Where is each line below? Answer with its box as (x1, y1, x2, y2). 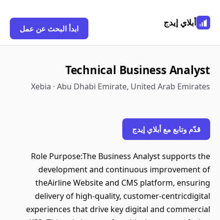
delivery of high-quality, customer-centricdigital (35, 191, 210, 201)
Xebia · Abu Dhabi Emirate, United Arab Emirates (31, 81, 210, 92)
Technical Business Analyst (65, 62, 210, 78)
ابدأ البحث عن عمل (20, 24, 79, 33)
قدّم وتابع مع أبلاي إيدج (132, 124, 200, 134)
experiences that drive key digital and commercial (26, 204, 210, 215)
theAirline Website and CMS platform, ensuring (35, 177, 210, 188)
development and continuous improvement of (38, 164, 210, 175)
